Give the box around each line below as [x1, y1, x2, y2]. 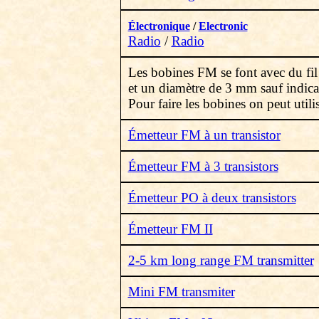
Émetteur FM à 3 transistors [127, 159, 278, 174]
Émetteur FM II [127, 221, 213, 236]
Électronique [127, 20, 190, 32]
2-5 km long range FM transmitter [127, 253, 314, 268]
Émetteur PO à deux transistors [127, 190, 296, 205]
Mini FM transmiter [127, 284, 235, 299]
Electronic [198, 20, 248, 32]
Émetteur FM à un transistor [127, 127, 281, 142]
